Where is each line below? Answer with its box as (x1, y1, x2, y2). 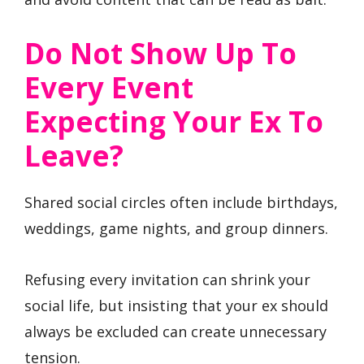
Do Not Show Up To (24, 34, 297, 73)
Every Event (24, 68, 193, 107)
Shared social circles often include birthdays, (24, 193, 338, 213)
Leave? (24, 136, 123, 175)
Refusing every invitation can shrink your (24, 270, 310, 290)
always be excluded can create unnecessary (24, 322, 327, 342)
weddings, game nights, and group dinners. (24, 219, 328, 239)
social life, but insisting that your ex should (24, 296, 328, 316)
